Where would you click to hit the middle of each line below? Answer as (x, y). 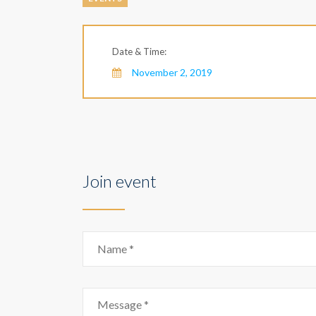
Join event (120, 181)
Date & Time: (139, 51)
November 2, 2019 (172, 72)
